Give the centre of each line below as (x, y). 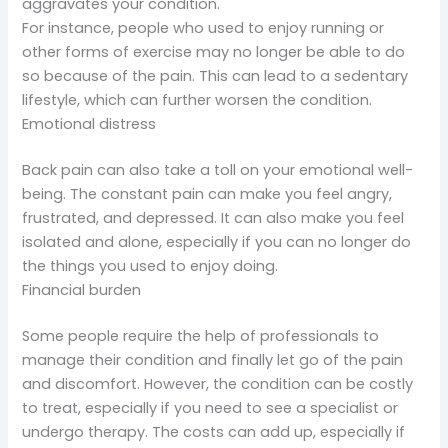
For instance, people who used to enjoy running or (203, 27)
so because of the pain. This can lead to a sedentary (215, 75)
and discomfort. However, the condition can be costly (218, 383)
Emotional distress (89, 123)
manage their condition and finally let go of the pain (213, 359)
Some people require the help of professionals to (201, 335)
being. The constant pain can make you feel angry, (207, 193)
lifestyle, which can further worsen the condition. (197, 99)
